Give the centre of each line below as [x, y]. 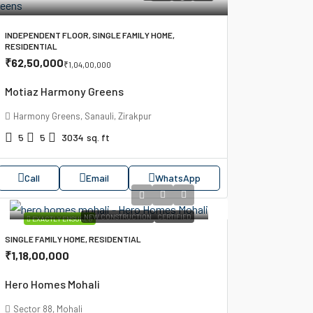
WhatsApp [177, 177]
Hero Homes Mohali [52, 284]
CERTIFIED [174, 216]
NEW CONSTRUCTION [117, 216]
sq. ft [98, 137]
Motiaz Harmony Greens [64, 91]
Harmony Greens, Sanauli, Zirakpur [82, 116]
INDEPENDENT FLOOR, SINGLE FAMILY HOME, [89, 35]
